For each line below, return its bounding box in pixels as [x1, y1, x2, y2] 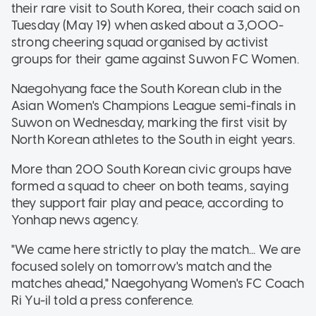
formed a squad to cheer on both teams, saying [11, 178, 288, 194]
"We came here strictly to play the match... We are [11, 241, 301, 257]
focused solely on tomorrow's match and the [11, 258, 272, 274]
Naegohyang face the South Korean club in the [11, 80, 282, 97]
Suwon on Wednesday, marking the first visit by [11, 114, 287, 130]
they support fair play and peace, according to [11, 195, 284, 211]
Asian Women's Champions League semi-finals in [11, 97, 296, 114]
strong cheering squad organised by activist [11, 34, 269, 50]
